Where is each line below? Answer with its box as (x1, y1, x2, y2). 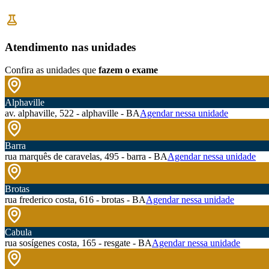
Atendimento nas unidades (5, 40, 136, 53)
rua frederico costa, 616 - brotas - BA (5, 195, 146, 205)
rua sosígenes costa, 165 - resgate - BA (5, 238, 152, 249)
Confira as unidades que (5, 65, 96, 76)
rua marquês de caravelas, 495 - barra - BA (5, 151, 168, 162)
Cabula (5, 227, 32, 238)
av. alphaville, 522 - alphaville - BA (5, 108, 140, 119)
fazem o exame (98, 65, 158, 76)
